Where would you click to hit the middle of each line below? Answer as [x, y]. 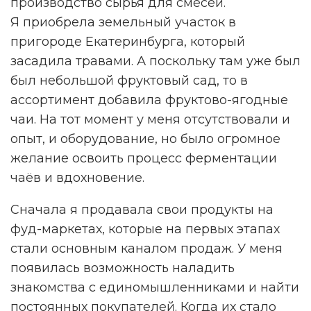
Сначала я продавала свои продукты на [142, 210]
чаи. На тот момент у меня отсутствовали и [150, 120]
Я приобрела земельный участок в [123, 23]
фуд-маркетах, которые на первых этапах [145, 229]
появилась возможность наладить [123, 268]
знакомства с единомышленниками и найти [155, 288]
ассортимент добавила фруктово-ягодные [149, 100]
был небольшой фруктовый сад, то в [129, 81]
